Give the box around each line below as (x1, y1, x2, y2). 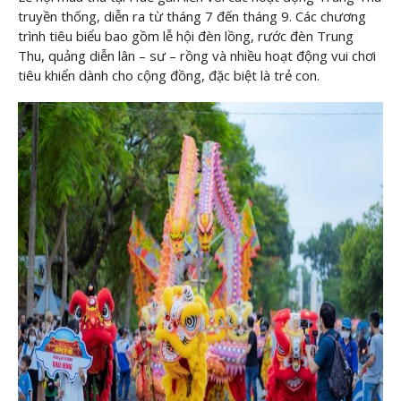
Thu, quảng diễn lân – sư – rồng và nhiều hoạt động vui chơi (18, 46, 376, 64)
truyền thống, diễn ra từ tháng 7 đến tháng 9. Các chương (18, 6, 366, 25)
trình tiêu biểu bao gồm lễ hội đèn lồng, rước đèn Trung (18, 26, 354, 45)
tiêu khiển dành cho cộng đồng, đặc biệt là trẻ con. (18, 65, 320, 84)
